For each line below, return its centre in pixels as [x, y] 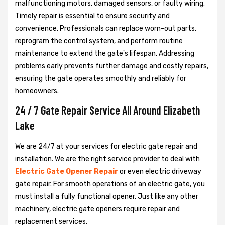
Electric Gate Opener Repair [67, 171]
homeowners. [37, 91]
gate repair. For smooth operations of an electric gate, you [110, 184]
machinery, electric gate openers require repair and [97, 209]
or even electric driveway [160, 171]
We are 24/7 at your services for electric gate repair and [106, 146]
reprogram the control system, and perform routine [99, 41]
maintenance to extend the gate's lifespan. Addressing [105, 53]
